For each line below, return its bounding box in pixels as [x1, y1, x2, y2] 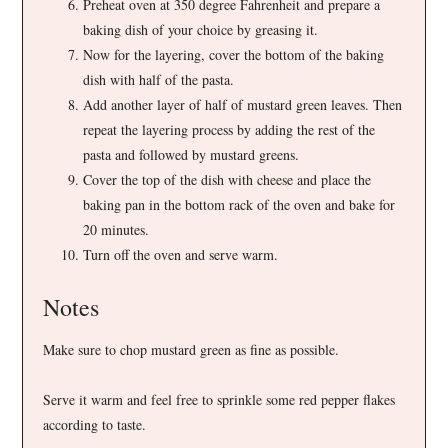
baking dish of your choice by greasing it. [83, 19, 319, 39]
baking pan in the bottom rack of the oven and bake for [83, 194, 396, 214]
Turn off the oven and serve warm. [83, 244, 279, 264]
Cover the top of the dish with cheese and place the [83, 169, 372, 189]
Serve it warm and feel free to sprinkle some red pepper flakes [43, 389, 396, 409]
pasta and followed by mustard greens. [83, 144, 300, 164]
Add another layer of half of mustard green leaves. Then [83, 94, 403, 114]
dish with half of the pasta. [83, 69, 235, 89]
